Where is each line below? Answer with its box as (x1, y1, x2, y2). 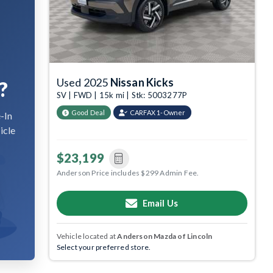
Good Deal (71, 108, 105, 117)
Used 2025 (56, 76, 110, 90)
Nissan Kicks (110, 76, 174, 90)
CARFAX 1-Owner (129, 108, 186, 117)
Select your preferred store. (56, 242, 151, 252)
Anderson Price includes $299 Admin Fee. (56, 168, 199, 178)
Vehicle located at (56, 231, 118, 241)
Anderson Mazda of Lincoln (117, 231, 213, 241)
